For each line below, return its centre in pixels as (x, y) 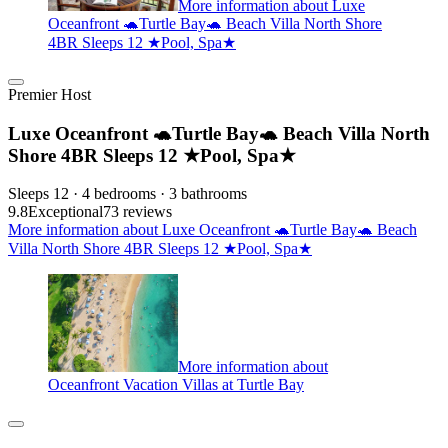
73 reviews (137, 212)
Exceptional (65, 212)
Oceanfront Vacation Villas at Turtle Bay (176, 384)
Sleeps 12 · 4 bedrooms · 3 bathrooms (127, 194)
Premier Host (49, 94)
